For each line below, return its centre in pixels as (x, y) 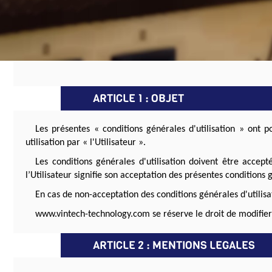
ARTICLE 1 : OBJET (139, 99)
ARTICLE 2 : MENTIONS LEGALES (174, 246)
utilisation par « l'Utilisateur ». (86, 143)
